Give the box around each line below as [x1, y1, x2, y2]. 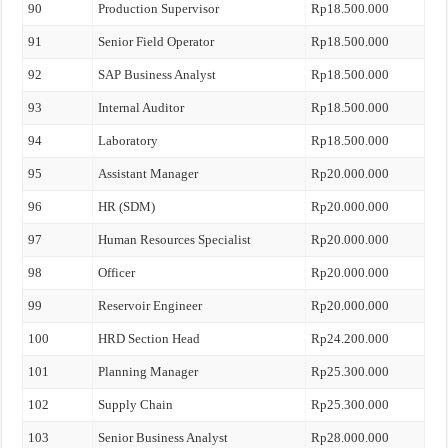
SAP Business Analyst [98, 67, 217, 82]
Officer [98, 265, 136, 280]
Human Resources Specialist [98, 232, 252, 247]
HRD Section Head [98, 331, 201, 346]
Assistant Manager [98, 166, 199, 181]
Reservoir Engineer [98, 298, 203, 313]
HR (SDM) [98, 199, 156, 214]
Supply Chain [98, 397, 174, 412]
